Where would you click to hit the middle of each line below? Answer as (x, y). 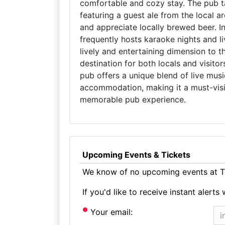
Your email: (110, 212)
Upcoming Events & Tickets (136, 155)
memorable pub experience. (133, 99)
